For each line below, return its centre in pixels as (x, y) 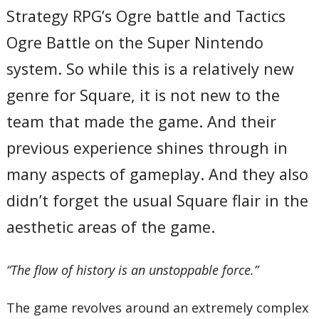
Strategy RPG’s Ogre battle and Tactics (146, 16)
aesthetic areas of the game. (111, 226)
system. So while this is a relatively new (151, 68)
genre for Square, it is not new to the (143, 95)
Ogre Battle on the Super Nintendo (135, 42)
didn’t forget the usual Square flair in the (158, 200)
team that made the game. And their (142, 121)
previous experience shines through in (147, 147)
